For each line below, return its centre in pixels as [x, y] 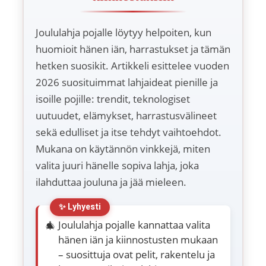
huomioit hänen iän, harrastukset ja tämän [133, 49]
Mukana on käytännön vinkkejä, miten [123, 149]
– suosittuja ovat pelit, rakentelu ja [137, 255]
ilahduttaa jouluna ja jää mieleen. [111, 182]
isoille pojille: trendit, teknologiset [113, 99]
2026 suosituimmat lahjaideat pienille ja [127, 83]
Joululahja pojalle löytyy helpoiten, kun [123, 33]
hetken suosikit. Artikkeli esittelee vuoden [132, 66]
